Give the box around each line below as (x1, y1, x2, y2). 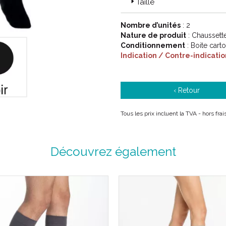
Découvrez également (50, 144, 176, 159)
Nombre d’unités (121, 21, 181, 29)
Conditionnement (121, 41, 185, 49)
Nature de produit (121, 31, 186, 39)
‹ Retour (174, 86, 200, 94)
